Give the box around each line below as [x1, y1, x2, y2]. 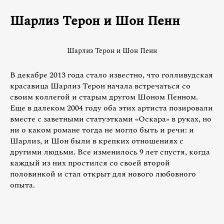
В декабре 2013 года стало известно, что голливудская [10, 68, 213, 81]
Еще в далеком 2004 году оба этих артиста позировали [10, 101, 213, 114]
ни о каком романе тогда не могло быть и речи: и [10, 123, 194, 136]
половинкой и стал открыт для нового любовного [10, 167, 196, 180]
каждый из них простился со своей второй [10, 156, 170, 169]
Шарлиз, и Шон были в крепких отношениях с [10, 134, 183, 147]
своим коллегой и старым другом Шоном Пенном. [10, 90, 198, 103]
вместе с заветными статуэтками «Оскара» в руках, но [10, 112, 211, 125]
